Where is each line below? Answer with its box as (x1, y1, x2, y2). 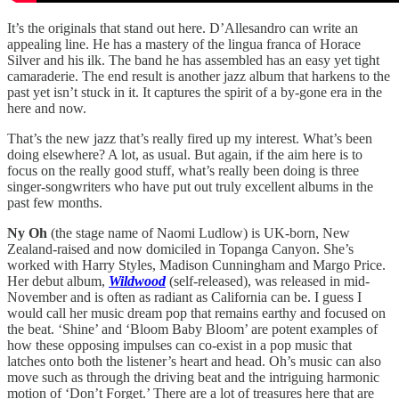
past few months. (7, 194, 102, 210)
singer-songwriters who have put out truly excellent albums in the (7, 178, 373, 194)
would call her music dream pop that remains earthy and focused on (7, 305, 386, 321)
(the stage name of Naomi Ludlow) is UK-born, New (51, 224, 350, 240)
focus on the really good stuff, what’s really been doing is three (7, 162, 359, 178)
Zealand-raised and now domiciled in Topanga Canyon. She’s (7, 240, 354, 256)
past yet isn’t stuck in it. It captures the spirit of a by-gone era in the (7, 84, 382, 100)
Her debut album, (7, 273, 109, 289)
